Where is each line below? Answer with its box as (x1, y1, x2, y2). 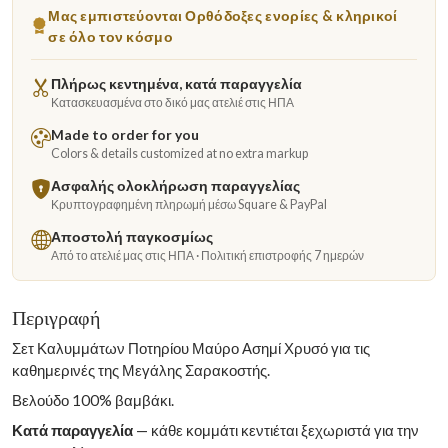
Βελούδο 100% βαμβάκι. (12, 390, 174, 409)
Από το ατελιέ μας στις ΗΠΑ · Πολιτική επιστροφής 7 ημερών (51, 247, 364, 263)
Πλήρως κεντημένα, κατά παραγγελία (51, 74, 302, 92)
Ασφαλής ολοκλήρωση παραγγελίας (51, 176, 300, 194)
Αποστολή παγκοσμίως (51, 227, 213, 245)
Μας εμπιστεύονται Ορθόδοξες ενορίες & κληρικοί (48, 6, 398, 24)
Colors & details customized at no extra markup (51, 145, 308, 161)
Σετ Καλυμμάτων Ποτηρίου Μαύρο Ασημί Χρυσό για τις (12, 338, 370, 357)
